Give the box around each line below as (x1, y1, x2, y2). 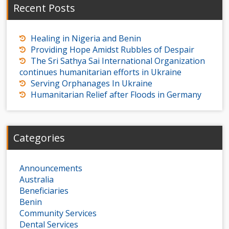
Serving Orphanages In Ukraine (31, 78, 153, 89)
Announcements (19, 163, 83, 174)
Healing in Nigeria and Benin (31, 33, 142, 44)
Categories (13, 131, 65, 145)
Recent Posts (13, 1, 76, 15)
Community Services (19, 208, 97, 219)
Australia (19, 174, 54, 186)
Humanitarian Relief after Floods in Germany (31, 89, 202, 101)
